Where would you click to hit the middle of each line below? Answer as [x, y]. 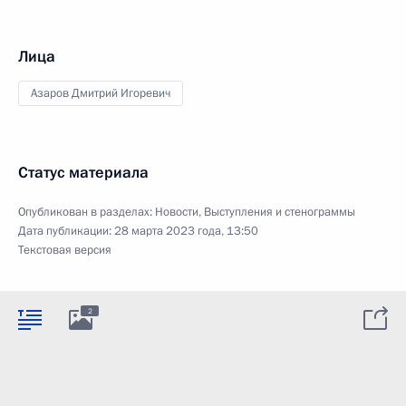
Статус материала [83, 172]
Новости [177, 212]
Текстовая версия [65, 250]
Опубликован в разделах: [87, 212]
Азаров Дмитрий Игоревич [101, 93]
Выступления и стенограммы [280, 212]
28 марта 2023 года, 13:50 [186, 231]
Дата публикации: [66, 231]
